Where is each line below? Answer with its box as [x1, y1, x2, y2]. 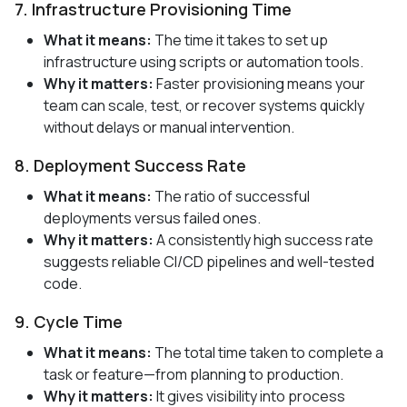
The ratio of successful [152, 185, 310, 206]
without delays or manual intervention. [44, 116, 294, 137]
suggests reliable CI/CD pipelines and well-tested [44, 251, 374, 272]
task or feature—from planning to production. [44, 363, 343, 384]
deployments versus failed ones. [44, 207, 261, 228]
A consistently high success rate [154, 229, 373, 250]
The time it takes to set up [152, 29, 328, 50]
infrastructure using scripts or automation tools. [44, 51, 363, 72]
